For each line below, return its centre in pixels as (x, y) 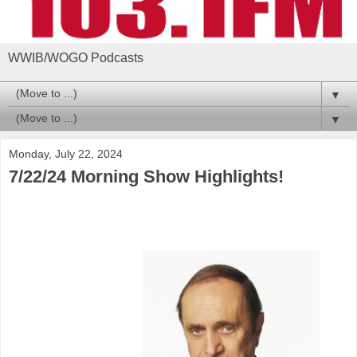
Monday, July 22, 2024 (66, 153)
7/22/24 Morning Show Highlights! (146, 176)
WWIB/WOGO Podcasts (76, 57)
